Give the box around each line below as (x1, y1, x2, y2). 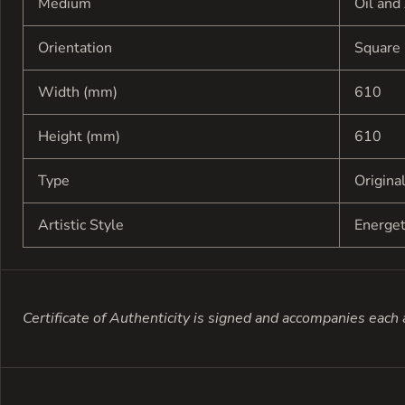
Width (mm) (38, 81, 118, 102)
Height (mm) (38, 126, 120, 146)
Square (354, 37, 400, 58)
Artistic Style (38, 214, 124, 235)
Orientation (38, 37, 112, 58)
